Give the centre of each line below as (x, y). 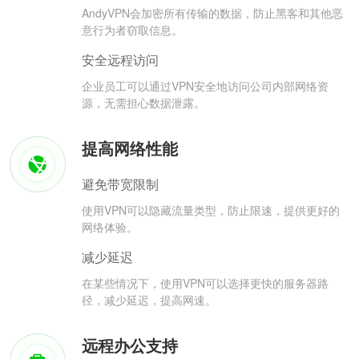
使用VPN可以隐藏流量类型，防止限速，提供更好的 (211, 210)
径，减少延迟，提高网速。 (149, 300)
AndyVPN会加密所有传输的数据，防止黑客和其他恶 (212, 13)
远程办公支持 (130, 345)
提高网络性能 (130, 148)
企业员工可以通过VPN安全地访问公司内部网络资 (205, 86)
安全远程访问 (120, 60)
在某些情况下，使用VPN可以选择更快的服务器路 (205, 283)
